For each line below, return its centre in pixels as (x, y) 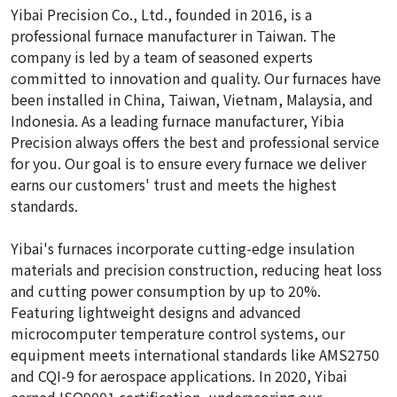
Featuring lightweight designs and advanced (156, 312)
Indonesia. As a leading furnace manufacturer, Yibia (177, 121)
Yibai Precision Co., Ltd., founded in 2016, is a (161, 14)
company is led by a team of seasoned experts (162, 57)
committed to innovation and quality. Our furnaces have (196, 78)
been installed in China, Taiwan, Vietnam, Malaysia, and (192, 99)
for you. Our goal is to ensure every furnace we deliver (188, 163)
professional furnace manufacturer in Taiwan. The (173, 35)
